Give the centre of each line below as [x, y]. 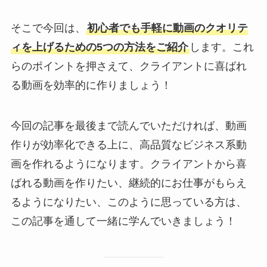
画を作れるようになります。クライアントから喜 [128, 164]
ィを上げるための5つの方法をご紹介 [99, 47]
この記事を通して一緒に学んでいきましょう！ [123, 221]
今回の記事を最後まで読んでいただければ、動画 [128, 125]
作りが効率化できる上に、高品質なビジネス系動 [128, 145]
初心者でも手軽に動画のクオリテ [167, 28]
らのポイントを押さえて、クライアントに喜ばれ [128, 66]
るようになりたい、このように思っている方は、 [128, 202]
